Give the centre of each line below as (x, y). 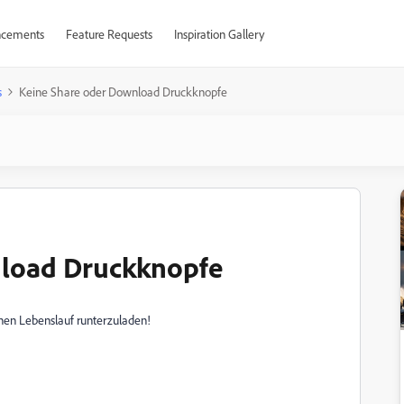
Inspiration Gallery (219, 34)
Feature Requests (109, 34)
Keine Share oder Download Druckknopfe (123, 92)
